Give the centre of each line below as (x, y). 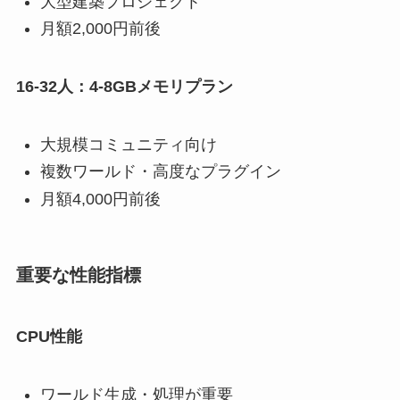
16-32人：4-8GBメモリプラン (124, 86)
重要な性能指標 (78, 275)
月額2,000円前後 (100, 29)
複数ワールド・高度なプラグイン (160, 172)
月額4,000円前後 (100, 199)
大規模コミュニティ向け (128, 144)
